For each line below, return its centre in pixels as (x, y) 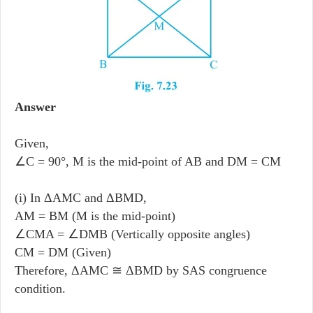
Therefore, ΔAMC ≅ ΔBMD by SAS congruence (141, 270)
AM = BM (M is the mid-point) (95, 216)
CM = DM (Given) (63, 252)
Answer (35, 107)
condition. (40, 288)
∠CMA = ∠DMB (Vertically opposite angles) (132, 234)
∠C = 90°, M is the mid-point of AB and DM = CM (148, 161)
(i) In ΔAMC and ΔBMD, (81, 197)
